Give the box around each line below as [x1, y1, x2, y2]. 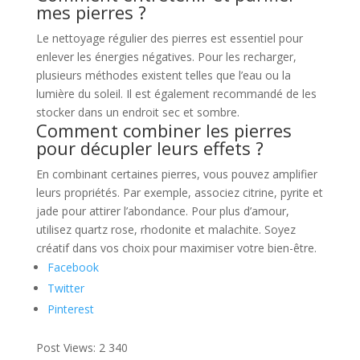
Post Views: [35, 340, 96, 355]
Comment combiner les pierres [35, 118, 292, 142]
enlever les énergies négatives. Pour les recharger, [35, 49, 297, 64]
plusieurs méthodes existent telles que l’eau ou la [35, 67, 291, 83]
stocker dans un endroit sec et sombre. [35, 104, 239, 120]
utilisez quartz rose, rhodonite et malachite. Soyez [35, 222, 296, 237]
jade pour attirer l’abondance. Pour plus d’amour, [35, 203, 289, 219]
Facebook [47, 260, 99, 275]
